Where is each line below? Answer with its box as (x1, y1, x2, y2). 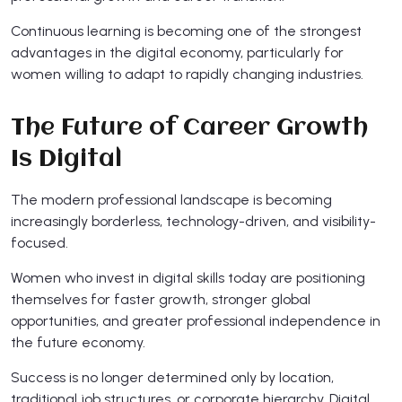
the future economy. (11, 333, 145, 351)
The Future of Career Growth (11, 115, 368, 141)
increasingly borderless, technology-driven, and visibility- (11, 212, 376, 230)
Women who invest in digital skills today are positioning (11, 268, 365, 286)
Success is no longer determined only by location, (11, 368, 334, 386)
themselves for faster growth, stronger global (11, 290, 310, 308)
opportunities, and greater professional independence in (11, 311, 380, 329)
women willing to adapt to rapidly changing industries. (11, 65, 363, 83)
